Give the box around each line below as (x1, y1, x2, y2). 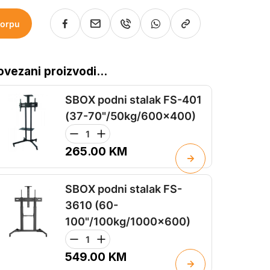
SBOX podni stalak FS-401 (65, 93, 202, 107)
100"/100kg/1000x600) (65, 215, 190, 228)
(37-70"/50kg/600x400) (65, 110, 196, 123)
